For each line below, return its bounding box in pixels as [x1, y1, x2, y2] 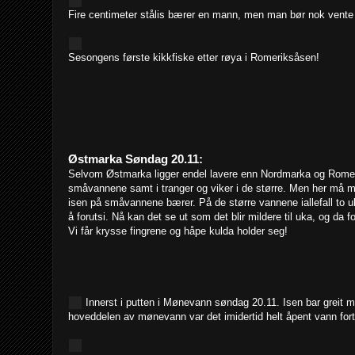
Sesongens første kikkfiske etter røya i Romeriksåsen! [68, 51, 319, 63]
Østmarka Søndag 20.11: [68, 151, 203, 166]
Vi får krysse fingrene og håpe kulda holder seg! [68, 224, 288, 237]
